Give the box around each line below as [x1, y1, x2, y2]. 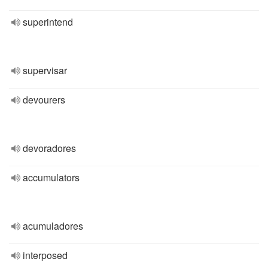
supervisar [23, 63, 67, 77]
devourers [23, 93, 65, 106]
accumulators [23, 170, 80, 184]
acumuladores [23, 219, 83, 233]
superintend [23, 15, 73, 29]
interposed [23, 248, 68, 262]
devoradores [23, 141, 76, 155]
